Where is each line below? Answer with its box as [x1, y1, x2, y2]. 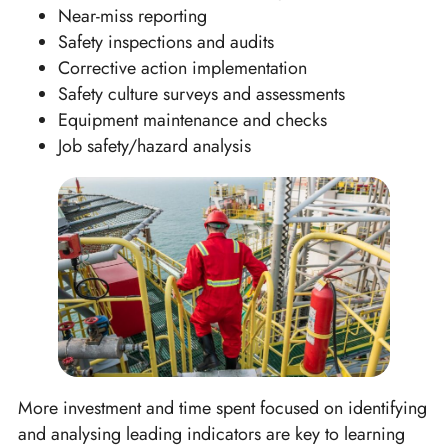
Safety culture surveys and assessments [58, 80, 345, 107]
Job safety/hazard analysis [58, 132, 251, 159]
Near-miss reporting [58, 2, 207, 29]
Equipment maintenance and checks [58, 106, 327, 133]
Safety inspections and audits [58, 28, 274, 55]
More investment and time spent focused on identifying [18, 394, 427, 421]
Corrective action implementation [58, 54, 307, 81]
